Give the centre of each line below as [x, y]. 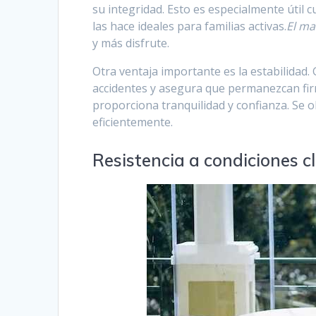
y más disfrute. [131, 43]
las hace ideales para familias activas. [190, 26]
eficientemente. [133, 122]
